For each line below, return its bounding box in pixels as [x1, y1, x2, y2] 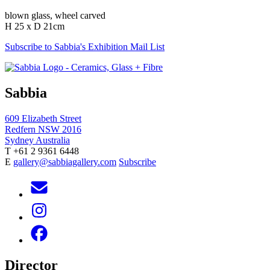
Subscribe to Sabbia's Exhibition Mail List [5, 41, 165, 52]
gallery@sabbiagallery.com [13, 156, 116, 167]
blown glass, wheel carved [5, 10, 105, 20]
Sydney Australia [5, 134, 70, 145]
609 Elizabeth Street [5, 113, 81, 124]
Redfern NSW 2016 [5, 124, 81, 134]
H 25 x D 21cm [5, 20, 64, 31]
